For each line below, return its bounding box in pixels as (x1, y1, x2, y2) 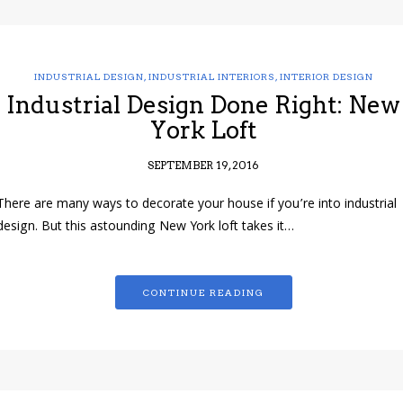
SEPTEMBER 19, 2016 (148, 158, 259, 173)
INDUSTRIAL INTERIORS (148, 71, 275, 83)
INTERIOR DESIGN (279, 71, 373, 83)
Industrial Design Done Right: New (6, 91, 400, 120)
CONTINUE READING (142, 287, 264, 299)
